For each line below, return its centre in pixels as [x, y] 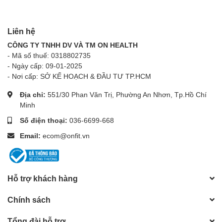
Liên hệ [21, 31]
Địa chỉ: [34, 95]
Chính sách [29, 200]
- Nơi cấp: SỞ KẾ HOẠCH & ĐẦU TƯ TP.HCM [79, 76]
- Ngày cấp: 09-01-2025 [45, 66]
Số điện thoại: [45, 120]
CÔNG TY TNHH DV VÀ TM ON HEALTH [73, 45]
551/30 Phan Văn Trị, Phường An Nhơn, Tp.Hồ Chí [127, 95]
